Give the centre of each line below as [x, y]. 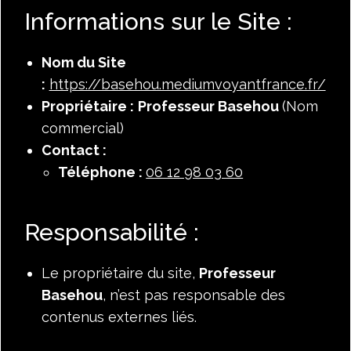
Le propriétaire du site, [120, 273]
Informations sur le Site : [158, 22]
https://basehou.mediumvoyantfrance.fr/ [187, 84]
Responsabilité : [112, 232]
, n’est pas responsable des [194, 295]
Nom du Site [83, 62]
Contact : [74, 150]
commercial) [82, 128]
